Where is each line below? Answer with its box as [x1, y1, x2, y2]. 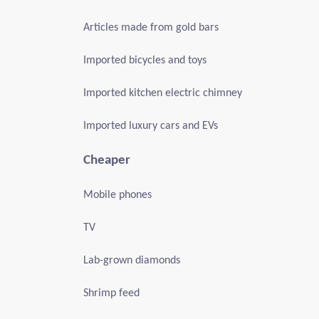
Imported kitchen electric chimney [83, 88, 242, 99]
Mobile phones [83, 189, 152, 201]
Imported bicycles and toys [83, 55, 206, 66]
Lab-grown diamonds [83, 255, 180, 266]
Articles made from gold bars [83, 22, 219, 33]
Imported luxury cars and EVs [83, 120, 218, 132]
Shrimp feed [83, 288, 140, 299]
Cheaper [83, 154, 130, 167]
